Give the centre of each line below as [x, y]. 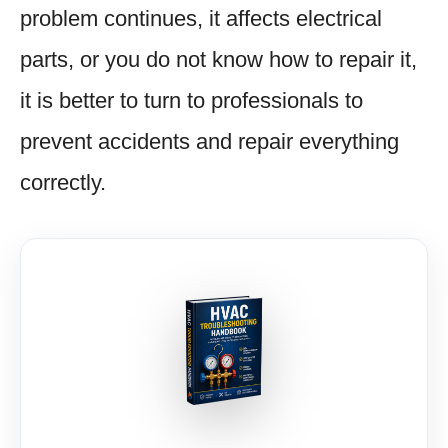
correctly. [63, 182]
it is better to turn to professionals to [191, 100]
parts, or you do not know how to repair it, [218, 59]
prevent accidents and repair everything [209, 141]
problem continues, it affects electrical [201, 18]
